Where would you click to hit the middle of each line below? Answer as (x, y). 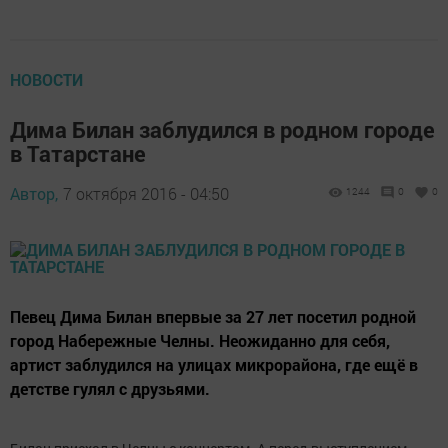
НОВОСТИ (46, 79)
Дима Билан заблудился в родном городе (222, 129)
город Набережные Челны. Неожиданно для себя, (200, 340)
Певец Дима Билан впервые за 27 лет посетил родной (213, 316)
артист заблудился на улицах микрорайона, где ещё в (214, 364)
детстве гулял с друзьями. (110, 388)
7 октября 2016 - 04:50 (146, 193)
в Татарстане (78, 153)
